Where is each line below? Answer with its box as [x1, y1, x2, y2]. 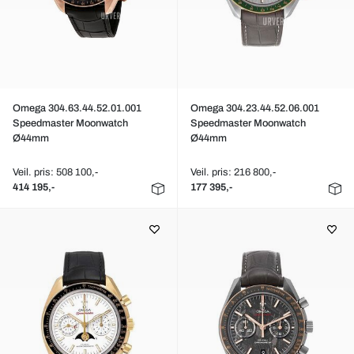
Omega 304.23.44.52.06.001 [190, 103, 319, 114]
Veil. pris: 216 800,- [190, 167, 276, 178]
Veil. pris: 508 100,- [13, 167, 98, 178]
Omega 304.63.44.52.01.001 [13, 103, 141, 114]
